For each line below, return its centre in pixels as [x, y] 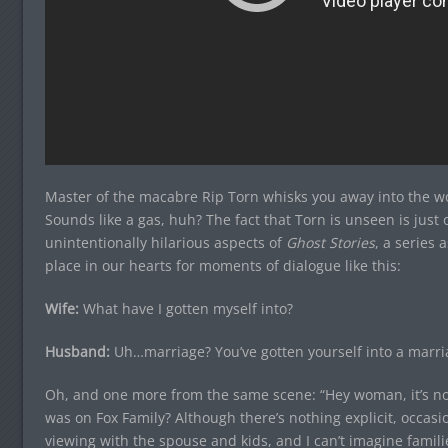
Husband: [77, 351]
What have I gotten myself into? [185, 308]
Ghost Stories [330, 242]
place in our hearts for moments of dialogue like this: [222, 265]
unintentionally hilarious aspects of [165, 242]
